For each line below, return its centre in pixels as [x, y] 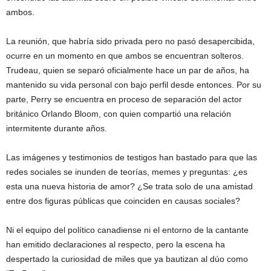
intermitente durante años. [57, 129]
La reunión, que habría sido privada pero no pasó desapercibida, [130, 41]
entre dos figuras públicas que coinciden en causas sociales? [123, 201]
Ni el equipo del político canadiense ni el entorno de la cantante [127, 230]
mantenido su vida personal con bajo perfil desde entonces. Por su [134, 85]
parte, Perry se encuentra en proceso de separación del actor [124, 100]
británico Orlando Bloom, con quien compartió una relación [119, 114]
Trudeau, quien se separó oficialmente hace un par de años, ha [128, 70]
